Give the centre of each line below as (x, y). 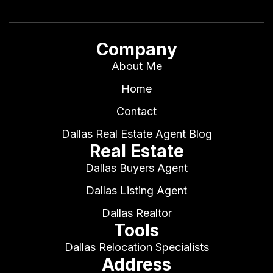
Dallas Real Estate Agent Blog (136, 134)
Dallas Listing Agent (136, 191)
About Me (136, 66)
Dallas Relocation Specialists (136, 247)
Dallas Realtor (136, 213)
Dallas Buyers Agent (136, 168)
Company (136, 50)
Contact (136, 112)
